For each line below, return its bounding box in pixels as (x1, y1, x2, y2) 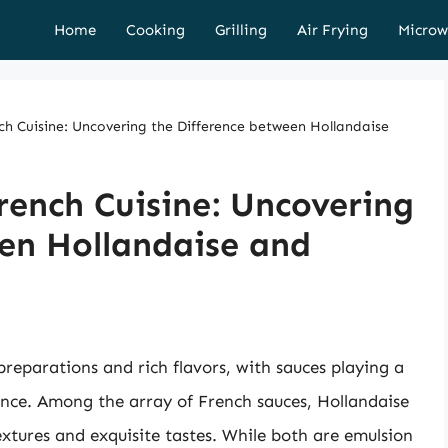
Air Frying (297, 21, 368, 39)
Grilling (215, 21, 267, 39)
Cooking (126, 21, 185, 39)
